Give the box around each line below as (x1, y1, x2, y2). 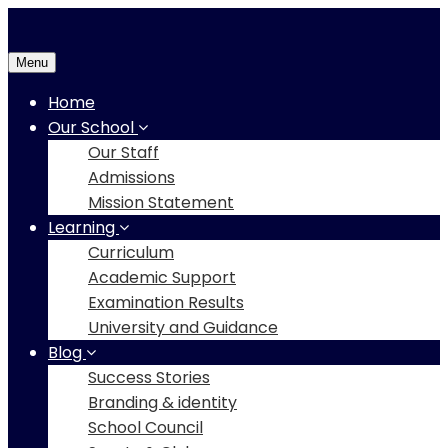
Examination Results (88, 291, 244, 314)
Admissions (88, 166, 175, 189)
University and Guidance (88, 316, 278, 339)
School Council (88, 416, 203, 439)
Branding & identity (88, 391, 237, 414)
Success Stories (88, 366, 210, 389)
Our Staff (88, 141, 159, 164)
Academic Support (88, 266, 236, 289)
